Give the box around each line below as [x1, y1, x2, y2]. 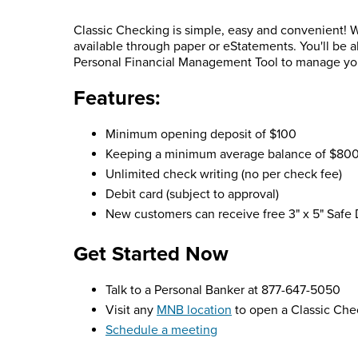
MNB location [157, 302, 232, 319]
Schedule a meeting [105, 322, 217, 339]
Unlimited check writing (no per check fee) [105, 166, 342, 183]
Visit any [105, 302, 157, 319]
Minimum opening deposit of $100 [105, 126, 296, 143]
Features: [74, 86, 160, 111]
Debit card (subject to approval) [105, 186, 279, 203]
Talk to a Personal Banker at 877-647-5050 [105, 282, 340, 299]
